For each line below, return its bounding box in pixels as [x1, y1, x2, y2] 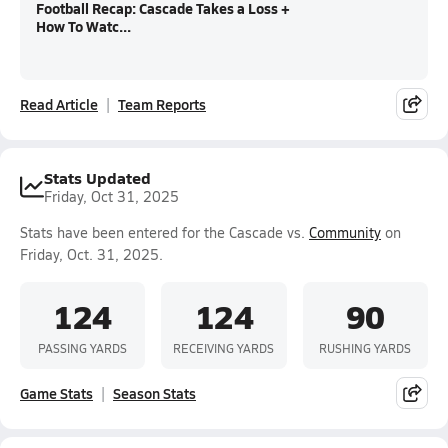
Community [309, 223, 381, 242]
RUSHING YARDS [319, 339, 412, 356]
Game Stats [20, 383, 93, 403]
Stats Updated [44, 166, 151, 189]
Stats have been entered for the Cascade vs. [20, 223, 309, 242]
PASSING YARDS [38, 339, 128, 356]
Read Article [20, 94, 98, 114]
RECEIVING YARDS [173, 339, 275, 356]
